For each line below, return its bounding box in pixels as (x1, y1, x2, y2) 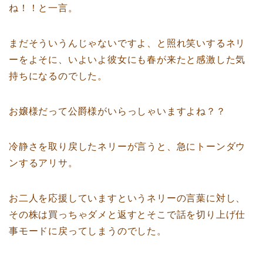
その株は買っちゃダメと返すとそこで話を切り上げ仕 (9, 209, 246, 220)
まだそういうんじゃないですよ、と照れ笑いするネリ (9, 38, 246, 48)
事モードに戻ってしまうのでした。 (9, 225, 167, 236)
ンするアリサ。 (9, 157, 78, 168)
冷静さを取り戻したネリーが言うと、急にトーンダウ (9, 141, 246, 151)
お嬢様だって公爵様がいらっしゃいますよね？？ (9, 106, 226, 116)
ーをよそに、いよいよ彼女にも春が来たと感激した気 (9, 54, 246, 65)
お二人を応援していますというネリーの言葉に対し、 (9, 193, 246, 203)
